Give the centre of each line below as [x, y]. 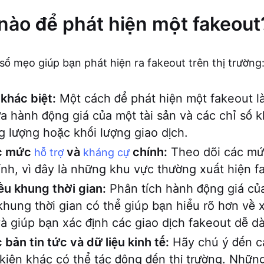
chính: [148, 152]
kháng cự [106, 152]
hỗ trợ [49, 152]
